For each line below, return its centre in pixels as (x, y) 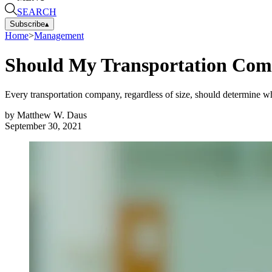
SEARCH (37, 12)
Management (59, 35)
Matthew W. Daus (52, 115)
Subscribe (27, 24)
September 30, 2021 (43, 126)
